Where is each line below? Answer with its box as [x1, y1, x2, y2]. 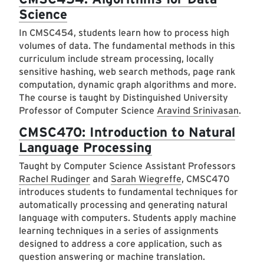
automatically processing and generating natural [19, 199, 227, 211]
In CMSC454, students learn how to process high [19, 27, 229, 39]
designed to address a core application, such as [19, 238, 222, 250]
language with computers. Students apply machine [19, 212, 236, 224]
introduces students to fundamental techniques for [19, 186, 238, 198]
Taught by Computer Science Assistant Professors [19, 160, 236, 172]
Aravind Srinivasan [157, 105, 239, 117]
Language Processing [19, 139, 152, 156]
